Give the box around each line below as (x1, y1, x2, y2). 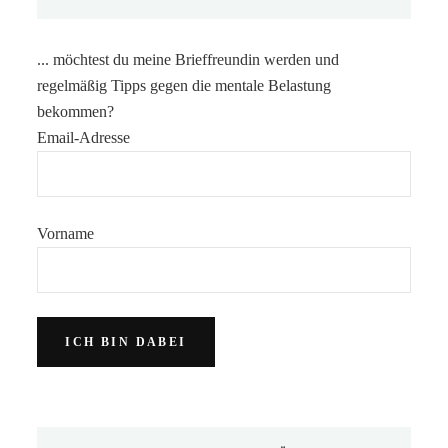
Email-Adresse (37, 128, 131, 146)
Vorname (37, 224, 95, 242)
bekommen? (37, 102, 115, 120)
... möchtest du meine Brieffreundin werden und (37, 50, 340, 68)
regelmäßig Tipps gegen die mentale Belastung (37, 76, 332, 94)
